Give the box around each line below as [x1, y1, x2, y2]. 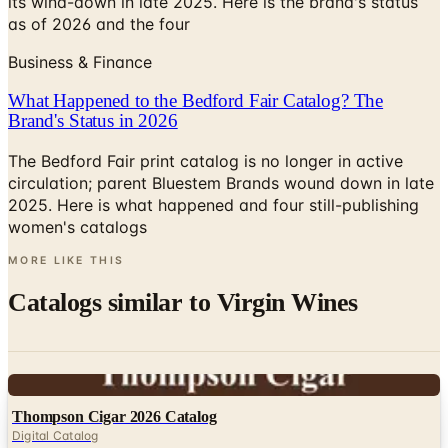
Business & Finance [8, 51, 152, 72]
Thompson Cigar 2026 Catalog [12, 408, 217, 426]
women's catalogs [8, 217, 147, 237]
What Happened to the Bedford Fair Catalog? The [8, 90, 384, 112]
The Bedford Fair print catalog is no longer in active [8, 151, 403, 171]
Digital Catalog [12, 428, 99, 444]
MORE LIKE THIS [8, 254, 125, 267]
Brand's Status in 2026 [8, 110, 178, 132]
